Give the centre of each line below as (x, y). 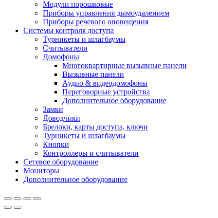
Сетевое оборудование (61, 162)
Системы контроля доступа (69, 31)
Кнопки (56, 145)
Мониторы (41, 171)
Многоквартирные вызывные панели (125, 66)
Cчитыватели (65, 48)
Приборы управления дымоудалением (106, 13)
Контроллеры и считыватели (91, 153)
